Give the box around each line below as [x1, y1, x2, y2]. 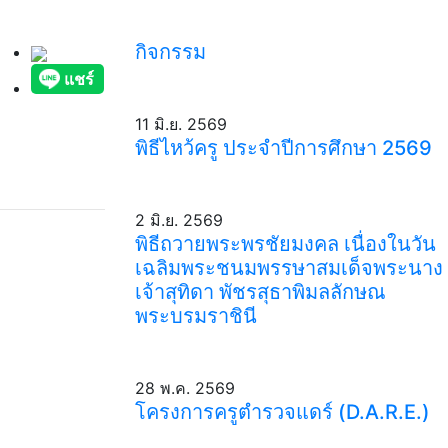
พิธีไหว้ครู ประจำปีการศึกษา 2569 [134, 136, 432, 160]
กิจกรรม [134, 40, 206, 64]
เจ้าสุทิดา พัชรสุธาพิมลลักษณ [134, 280, 386, 304]
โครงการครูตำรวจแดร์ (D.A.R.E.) [134, 400, 430, 424]
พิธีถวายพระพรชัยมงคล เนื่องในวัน [134, 232, 436, 256]
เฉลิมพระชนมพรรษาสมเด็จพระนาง [134, 256, 443, 280]
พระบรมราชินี [134, 304, 257, 328]
